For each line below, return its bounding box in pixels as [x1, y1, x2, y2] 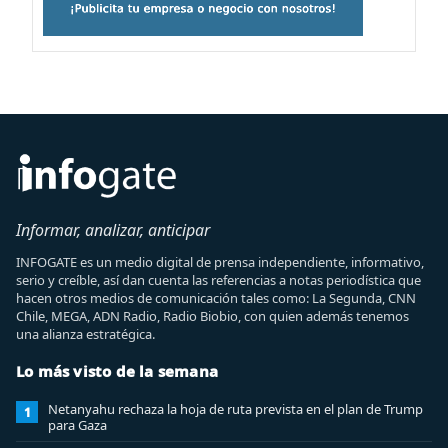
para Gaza [48, 416, 107, 434]
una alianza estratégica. [16, 325, 155, 343]
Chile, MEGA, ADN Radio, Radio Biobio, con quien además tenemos [16, 307, 409, 325]
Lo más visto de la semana [16, 361, 218, 381]
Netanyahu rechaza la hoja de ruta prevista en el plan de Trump [48, 400, 423, 418]
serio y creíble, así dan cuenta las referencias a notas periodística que [16, 271, 421, 289]
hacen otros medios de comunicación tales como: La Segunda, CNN [16, 289, 416, 307]
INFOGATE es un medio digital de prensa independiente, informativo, [16, 253, 424, 271]
